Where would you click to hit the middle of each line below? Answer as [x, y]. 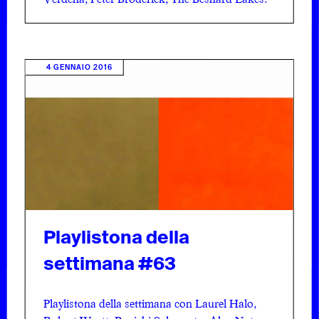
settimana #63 [109, 264]
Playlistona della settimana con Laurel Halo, [150, 303]
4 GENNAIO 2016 [79, 67]
